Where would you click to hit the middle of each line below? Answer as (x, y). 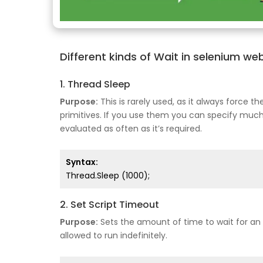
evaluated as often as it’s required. (131, 129)
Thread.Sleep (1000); (108, 176)
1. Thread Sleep (95, 85)
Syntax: (82, 162)
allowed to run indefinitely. (114, 236)
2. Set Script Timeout (109, 205)
